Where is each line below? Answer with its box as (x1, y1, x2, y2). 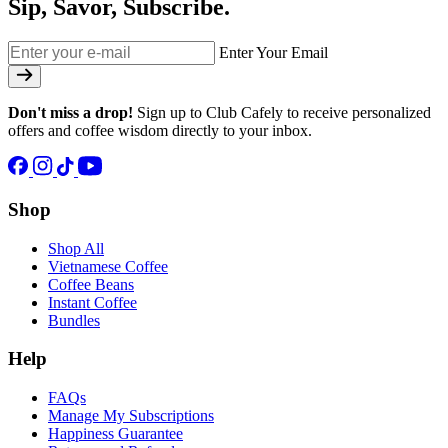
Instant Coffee (48, 293, 137, 311)
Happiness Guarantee (48, 424, 183, 442)
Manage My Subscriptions (48, 406, 214, 424)
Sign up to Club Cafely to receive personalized (133, 104, 431, 122)
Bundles (48, 311, 100, 329)
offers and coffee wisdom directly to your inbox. (8, 122, 312, 140)
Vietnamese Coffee (48, 257, 168, 275)
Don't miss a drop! (8, 104, 133, 122)
